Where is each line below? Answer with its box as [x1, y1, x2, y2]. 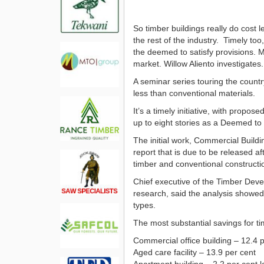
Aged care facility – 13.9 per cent [133, 247, 256, 257]
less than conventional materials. [133, 88, 255, 98]
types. [133, 200, 156, 210]
